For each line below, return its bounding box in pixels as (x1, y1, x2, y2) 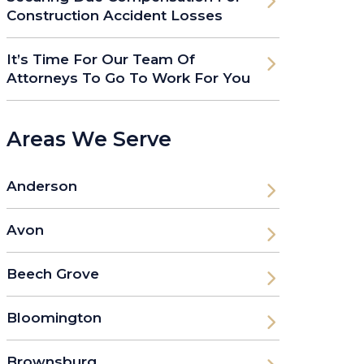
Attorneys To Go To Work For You (6, 69, 250, 86)
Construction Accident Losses (6, 6, 223, 24)
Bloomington (6, 309, 102, 326)
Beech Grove (6, 265, 99, 282)
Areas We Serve (6, 126, 171, 151)
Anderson (6, 177, 77, 194)
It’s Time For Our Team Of (6, 50, 195, 67)
